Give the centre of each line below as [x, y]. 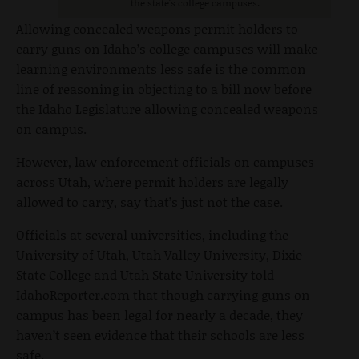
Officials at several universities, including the [152, 234]
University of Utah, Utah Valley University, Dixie [159, 254]
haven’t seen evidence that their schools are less [160, 334]
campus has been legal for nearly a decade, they [159, 314]
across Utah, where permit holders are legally [152, 181]
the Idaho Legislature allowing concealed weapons [167, 108]
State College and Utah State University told [145, 274]
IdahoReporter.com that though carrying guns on [163, 294]
